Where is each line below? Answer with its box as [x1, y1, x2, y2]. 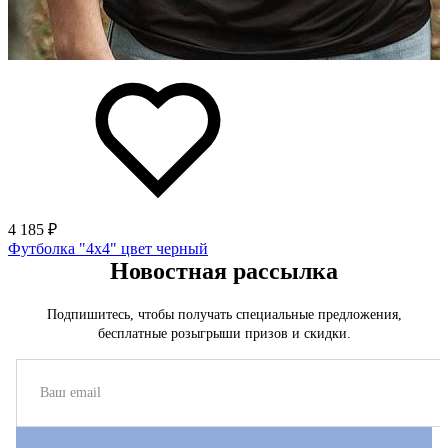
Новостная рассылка [110, 257, 338, 284]
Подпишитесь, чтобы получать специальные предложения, [46, 306, 402, 322]
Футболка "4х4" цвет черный [8, 239, 208, 257]
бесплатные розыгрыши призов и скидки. [97, 325, 351, 341]
